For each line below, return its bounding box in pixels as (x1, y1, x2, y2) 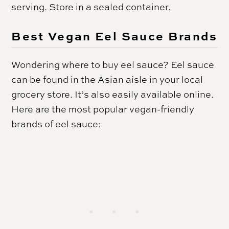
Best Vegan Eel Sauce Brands (11, 27, 218, 44)
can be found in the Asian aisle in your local (11, 73, 203, 85)
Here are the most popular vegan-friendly (11, 102, 195, 115)
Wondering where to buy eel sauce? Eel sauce (11, 58, 215, 71)
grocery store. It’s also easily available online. (11, 87, 214, 100)
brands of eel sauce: (11, 117, 102, 130)
